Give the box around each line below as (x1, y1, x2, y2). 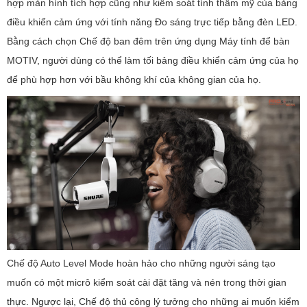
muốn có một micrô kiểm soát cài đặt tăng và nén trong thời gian (7, 276, 286, 288)
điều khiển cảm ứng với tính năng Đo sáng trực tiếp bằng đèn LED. (7, 16, 297, 28)
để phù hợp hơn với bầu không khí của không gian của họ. (7, 74, 261, 86)
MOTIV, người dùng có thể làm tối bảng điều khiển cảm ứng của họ (7, 55, 299, 66)
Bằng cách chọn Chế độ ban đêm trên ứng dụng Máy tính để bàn (7, 36, 290, 47)
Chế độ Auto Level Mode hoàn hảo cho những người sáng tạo (7, 257, 275, 269)
